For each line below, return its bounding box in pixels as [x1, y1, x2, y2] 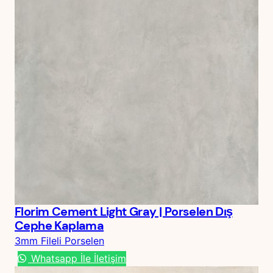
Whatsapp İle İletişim [28, 252, 126, 264]
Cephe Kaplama [15, 217, 104, 233]
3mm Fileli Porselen [15, 234, 104, 247]
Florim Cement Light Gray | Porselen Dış [15, 203, 233, 219]
